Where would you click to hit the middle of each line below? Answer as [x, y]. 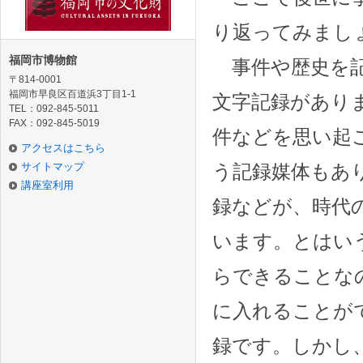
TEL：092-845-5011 [54, 108]
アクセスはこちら [63, 147]
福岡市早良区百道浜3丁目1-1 [73, 94]
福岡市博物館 [43, 60]
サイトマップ [53, 166]
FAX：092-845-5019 [54, 123]
